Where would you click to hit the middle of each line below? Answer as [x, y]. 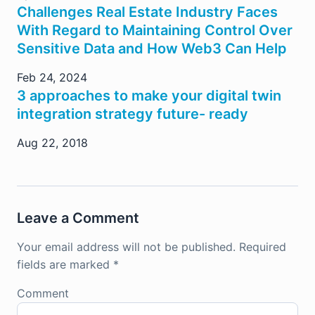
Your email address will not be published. [126, 246]
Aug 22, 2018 [52, 142]
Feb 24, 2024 [52, 77]
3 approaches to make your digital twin [149, 95]
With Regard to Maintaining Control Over [155, 30]
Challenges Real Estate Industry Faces [147, 12]
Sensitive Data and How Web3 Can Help [152, 48]
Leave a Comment [78, 218]
